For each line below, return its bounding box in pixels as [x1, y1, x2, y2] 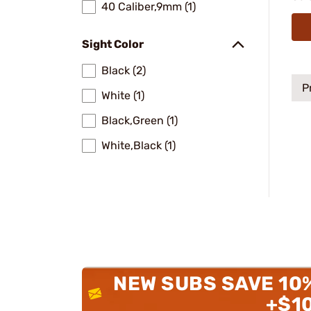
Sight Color [82, 37, 144, 51]
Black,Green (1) [101, 114, 178, 127]
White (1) [101, 89, 144, 102]
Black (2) [101, 64, 146, 77]
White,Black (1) [101, 139, 176, 152]
